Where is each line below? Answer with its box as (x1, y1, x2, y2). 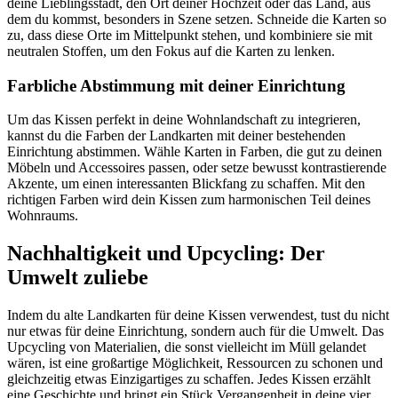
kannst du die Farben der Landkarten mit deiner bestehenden (7, 128, 346, 144)
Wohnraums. (7, 208, 78, 224)
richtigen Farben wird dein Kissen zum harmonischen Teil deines (7, 192, 370, 208)
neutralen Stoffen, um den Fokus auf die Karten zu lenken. (7, 44, 335, 59)
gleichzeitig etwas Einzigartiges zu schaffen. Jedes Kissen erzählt (7, 371, 370, 387)
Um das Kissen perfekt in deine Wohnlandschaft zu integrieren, (7, 112, 361, 128)
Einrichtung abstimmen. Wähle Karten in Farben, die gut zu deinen (7, 144, 382, 160)
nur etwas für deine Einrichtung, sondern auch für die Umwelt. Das (7, 323, 384, 339)
